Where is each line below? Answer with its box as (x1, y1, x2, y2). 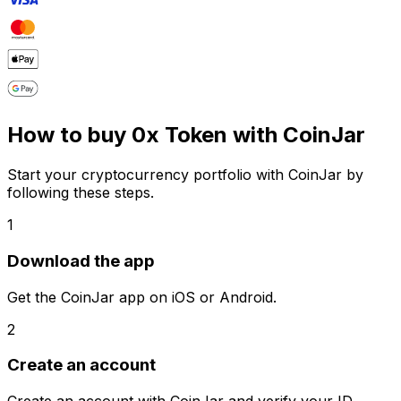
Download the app (7, 251, 155, 271)
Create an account (7, 354, 156, 376)
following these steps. (7, 183, 154, 202)
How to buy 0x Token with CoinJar (7, 122, 365, 149)
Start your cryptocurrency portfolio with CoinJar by (7, 166, 363, 184)
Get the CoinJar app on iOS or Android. (7, 287, 277, 306)
